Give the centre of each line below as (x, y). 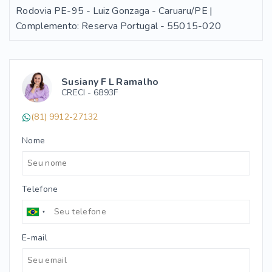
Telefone (40, 189)
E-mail (35, 238)
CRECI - (77, 93)
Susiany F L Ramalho (110, 82)
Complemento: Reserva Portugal (87, 26)
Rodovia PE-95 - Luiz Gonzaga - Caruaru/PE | (114, 11)
